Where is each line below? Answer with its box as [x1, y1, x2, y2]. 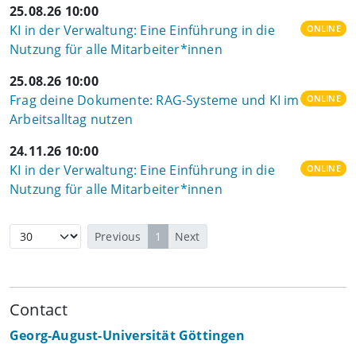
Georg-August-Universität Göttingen [10, 327, 245, 344]
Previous [95, 229, 141, 244]
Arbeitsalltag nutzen [10, 110, 133, 128]
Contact [10, 299, 68, 320]
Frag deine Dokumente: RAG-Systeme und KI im [10, 91, 300, 109]
